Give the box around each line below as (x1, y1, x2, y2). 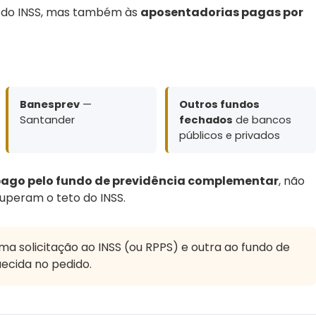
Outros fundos (179, 97, 260, 111)
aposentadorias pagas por (140, 4, 303, 20)
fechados (179, 112, 233, 127)
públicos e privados (179, 128, 280, 142)
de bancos (233, 112, 291, 127)
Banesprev (20, 97, 80, 111)
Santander (20, 112, 75, 127)
